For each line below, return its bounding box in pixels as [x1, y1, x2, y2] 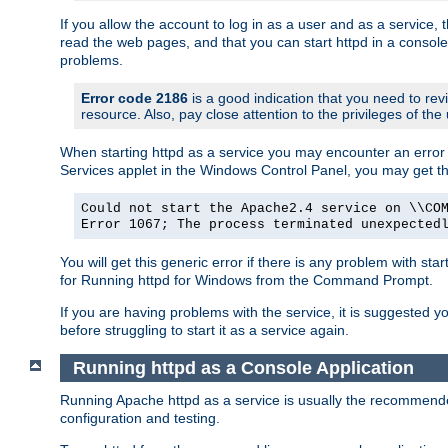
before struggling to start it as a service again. [60, 321, 349, 338]
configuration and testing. [60, 410, 220, 427]
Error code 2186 [81, 89, 188, 106]
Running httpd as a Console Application [72, 357, 419, 378]
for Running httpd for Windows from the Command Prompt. [60, 271, 433, 288]
